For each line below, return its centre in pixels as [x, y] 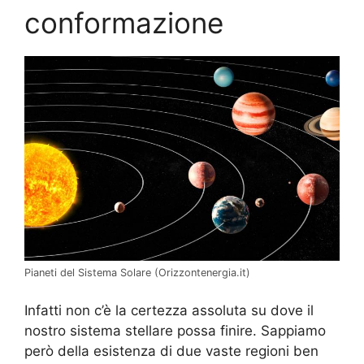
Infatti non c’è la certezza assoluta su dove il [169, 311]
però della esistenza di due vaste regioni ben [171, 351]
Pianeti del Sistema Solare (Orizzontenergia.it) [137, 272]
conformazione [124, 22]
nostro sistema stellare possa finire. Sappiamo [175, 331]
